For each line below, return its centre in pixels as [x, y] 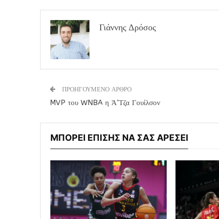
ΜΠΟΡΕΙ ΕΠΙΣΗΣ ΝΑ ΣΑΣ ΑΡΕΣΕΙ [119, 137]
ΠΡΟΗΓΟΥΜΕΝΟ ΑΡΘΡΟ [96, 89]
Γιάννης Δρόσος [128, 27]
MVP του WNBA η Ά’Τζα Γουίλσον [105, 102]
